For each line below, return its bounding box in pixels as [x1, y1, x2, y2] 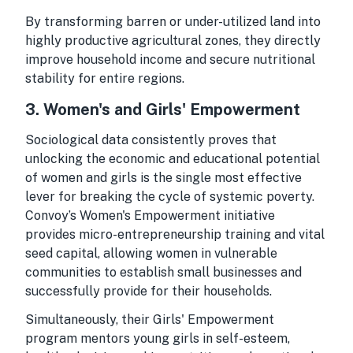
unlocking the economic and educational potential [25, 151, 320, 166]
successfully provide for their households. [25, 284, 272, 299]
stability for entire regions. [25, 71, 184, 86]
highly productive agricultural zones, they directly [25, 33, 321, 48]
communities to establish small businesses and [25, 265, 302, 280]
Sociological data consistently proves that [25, 132, 277, 147]
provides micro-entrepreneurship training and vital [25, 227, 325, 242]
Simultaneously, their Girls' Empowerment [25, 312, 274, 327]
